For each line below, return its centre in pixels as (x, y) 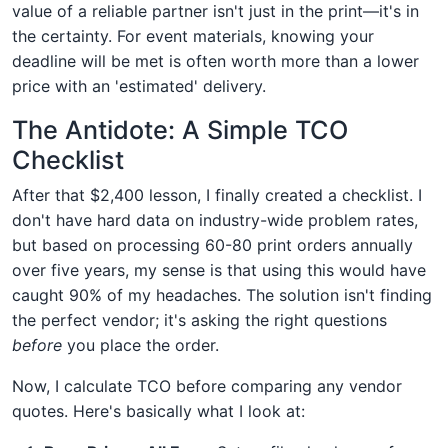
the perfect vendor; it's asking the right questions (199, 319)
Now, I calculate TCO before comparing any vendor (207, 385)
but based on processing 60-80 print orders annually (212, 244)
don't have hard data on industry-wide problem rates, (215, 219)
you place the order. (140, 344)
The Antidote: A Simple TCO (180, 129)
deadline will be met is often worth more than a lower (215, 60)
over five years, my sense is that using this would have (219, 269)
